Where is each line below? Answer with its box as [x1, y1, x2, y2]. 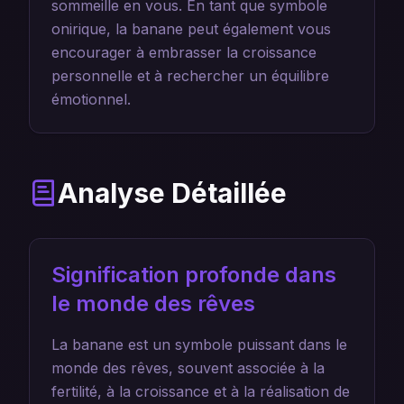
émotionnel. [51, 90, 131, 108]
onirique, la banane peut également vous [51, 20, 331, 38]
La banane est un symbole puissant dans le [51, 335, 347, 353]
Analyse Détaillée [58, 177, 287, 209]
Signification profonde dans [51, 262, 336, 288]
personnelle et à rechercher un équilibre [51, 67, 329, 85]
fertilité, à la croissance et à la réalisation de [51, 382, 350, 400]
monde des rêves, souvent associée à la [51, 359, 325, 377]
